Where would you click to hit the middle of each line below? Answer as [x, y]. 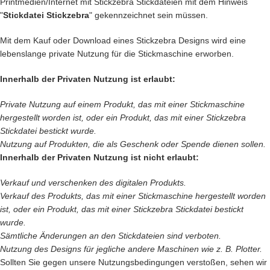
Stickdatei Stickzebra [46, 15]
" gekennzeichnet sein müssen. [149, 15]
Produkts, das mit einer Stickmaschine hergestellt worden [157, 196]
